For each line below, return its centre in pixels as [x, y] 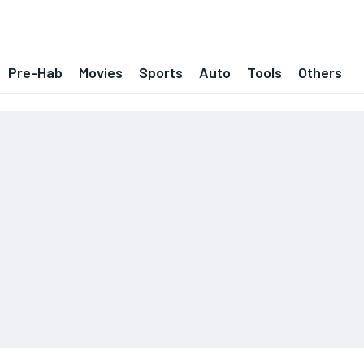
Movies [101, 72]
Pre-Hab [35, 72]
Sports [161, 72]
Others [320, 72]
